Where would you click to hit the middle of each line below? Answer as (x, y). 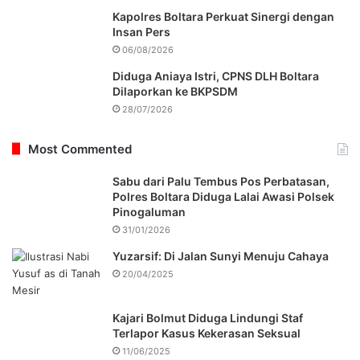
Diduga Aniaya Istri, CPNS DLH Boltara (216, 76)
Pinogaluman (149, 211)
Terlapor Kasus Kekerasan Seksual (207, 333)
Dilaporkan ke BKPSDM (175, 91)
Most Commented (80, 149)
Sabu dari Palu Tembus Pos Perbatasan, (221, 181)
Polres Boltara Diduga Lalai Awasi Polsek (223, 196)
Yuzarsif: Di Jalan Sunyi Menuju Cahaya (221, 256)
